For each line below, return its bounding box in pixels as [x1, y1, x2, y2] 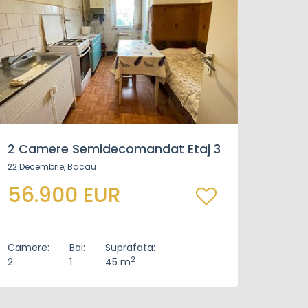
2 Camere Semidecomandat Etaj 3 [8, 140, 221, 157]
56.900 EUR [8, 181, 121, 210]
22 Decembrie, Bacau [8, 161, 96, 173]
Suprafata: [105, 241, 155, 254]
